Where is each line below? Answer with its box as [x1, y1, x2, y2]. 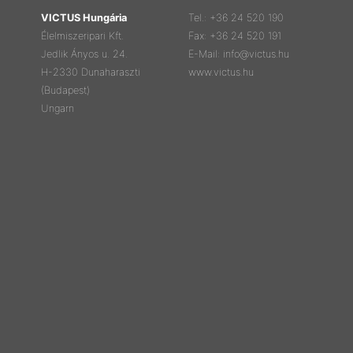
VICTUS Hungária [41, 12, 128, 24]
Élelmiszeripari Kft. [41, 30, 124, 43]
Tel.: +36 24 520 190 [188, 12, 284, 24]
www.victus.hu [188, 66, 254, 79]
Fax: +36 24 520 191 [188, 30, 281, 43]
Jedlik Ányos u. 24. [41, 48, 128, 61]
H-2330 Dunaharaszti [41, 66, 141, 79]
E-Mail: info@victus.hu [188, 48, 289, 61]
